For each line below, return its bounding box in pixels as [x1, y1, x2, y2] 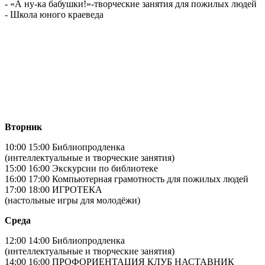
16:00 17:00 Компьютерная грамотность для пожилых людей [5, 173, 248, 184]
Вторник [5, 121, 42, 132]
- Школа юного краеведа [5, 9, 104, 20]
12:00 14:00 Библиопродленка [5, 235, 125, 245]
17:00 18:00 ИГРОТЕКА [5, 184, 102, 195]
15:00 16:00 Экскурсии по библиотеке [5, 163, 158, 173]
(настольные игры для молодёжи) [5, 195, 147, 205]
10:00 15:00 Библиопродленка [5, 141, 125, 152]
